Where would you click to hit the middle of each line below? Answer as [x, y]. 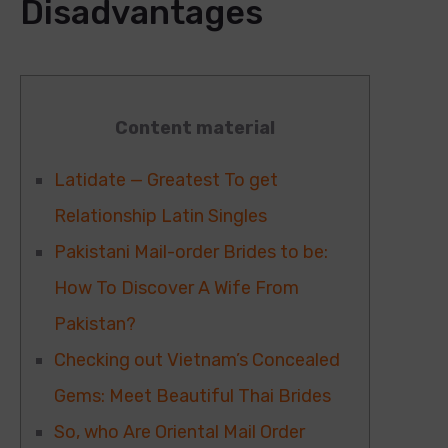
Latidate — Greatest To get [166, 180]
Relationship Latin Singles [160, 216]
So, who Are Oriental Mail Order [179, 432]
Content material [195, 128]
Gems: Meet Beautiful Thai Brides [192, 396]
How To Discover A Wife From [176, 288]
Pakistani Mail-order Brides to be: [191, 252]
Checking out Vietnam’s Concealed [197, 360]
